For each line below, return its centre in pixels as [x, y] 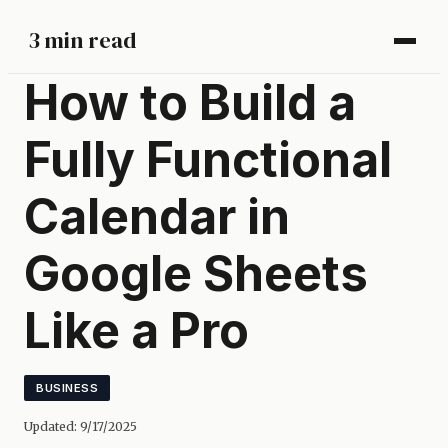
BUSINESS [67, 387]
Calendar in [157, 216]
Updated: [52, 426]
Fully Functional [208, 159]
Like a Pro [136, 330]
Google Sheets [196, 273]
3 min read [82, 40]
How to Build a [190, 102]
